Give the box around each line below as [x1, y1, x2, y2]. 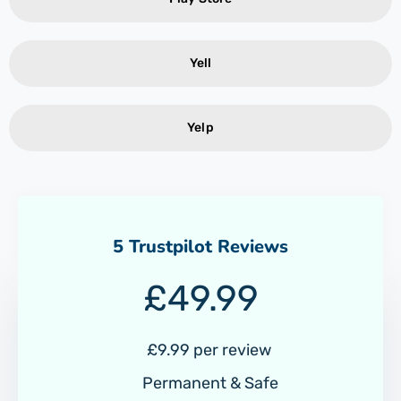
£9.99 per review [146, 339, 271, 360]
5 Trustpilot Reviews [113, 234, 288, 259]
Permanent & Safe [139, 372, 278, 393]
